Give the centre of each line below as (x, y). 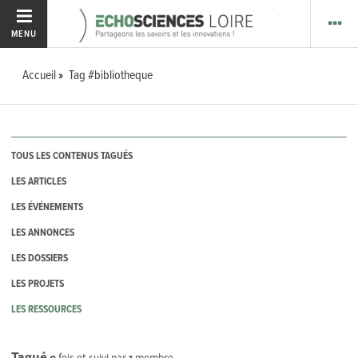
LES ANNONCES (43, 233)
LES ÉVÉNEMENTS (48, 208)
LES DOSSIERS (40, 259)
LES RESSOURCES (47, 310)
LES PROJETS (38, 284)
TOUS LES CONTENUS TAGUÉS (72, 157)
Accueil (40, 76)
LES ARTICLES (39, 182)
